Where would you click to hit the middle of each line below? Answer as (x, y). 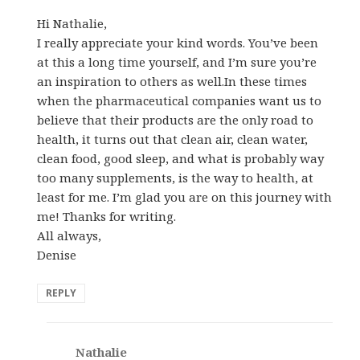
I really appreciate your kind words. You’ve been (178, 43)
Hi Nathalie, (72, 24)
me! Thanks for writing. (107, 217)
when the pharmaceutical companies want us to (180, 101)
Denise (57, 255)
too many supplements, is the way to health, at (176, 178)
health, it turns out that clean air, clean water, (173, 139)
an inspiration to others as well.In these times (172, 82)
